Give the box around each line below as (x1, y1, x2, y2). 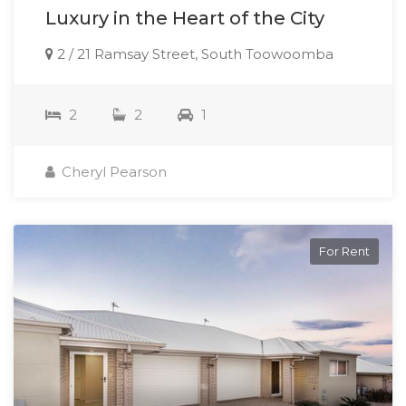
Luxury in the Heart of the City (45, 6, 324, 29)
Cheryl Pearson (58, 162, 167, 180)
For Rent (319, 243, 370, 258)
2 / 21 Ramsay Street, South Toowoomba (53, 44, 333, 63)
